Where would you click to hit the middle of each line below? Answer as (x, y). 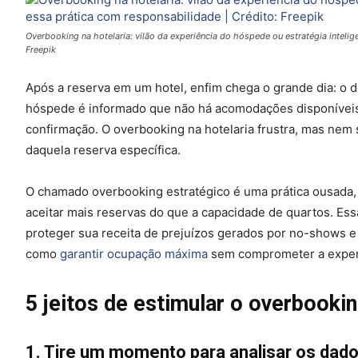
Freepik (41, 49)
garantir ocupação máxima (134, 253)
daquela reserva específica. (103, 149)
